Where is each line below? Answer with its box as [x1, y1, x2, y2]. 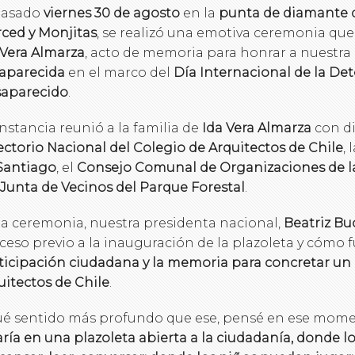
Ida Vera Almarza [199, 120, 311, 136]
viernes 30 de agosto [44, 6, 180, 21]
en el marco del [65, 65, 174, 81]
